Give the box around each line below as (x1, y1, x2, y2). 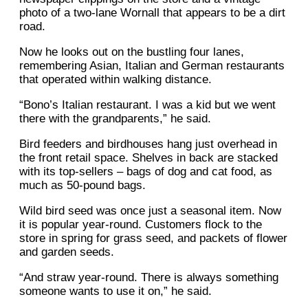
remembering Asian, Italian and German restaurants (19, 59, 285, 73)
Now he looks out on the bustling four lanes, (19, 45, 244, 59)
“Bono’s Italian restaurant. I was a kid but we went (19, 98, 276, 112)
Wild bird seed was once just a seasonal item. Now (19, 204, 281, 218)
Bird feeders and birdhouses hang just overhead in (19, 137, 277, 151)
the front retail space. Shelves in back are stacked (19, 151, 278, 165)
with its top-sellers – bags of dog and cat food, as (19, 165, 272, 179)
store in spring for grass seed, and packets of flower (19, 232, 287, 245)
